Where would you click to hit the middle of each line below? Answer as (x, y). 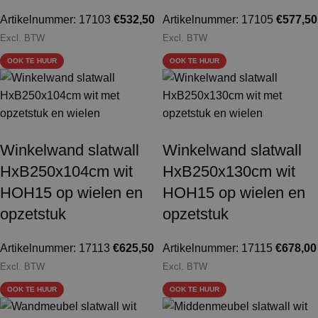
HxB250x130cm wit (229, 172)
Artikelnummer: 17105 (219, 20)
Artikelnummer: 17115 (219, 248)
